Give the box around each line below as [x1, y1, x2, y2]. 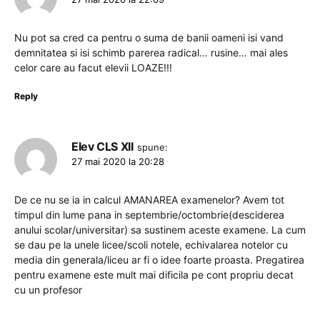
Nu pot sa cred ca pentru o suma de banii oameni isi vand [14, 31, 284, 44]
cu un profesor [14, 283, 82, 296]
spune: [136, 141, 168, 153]
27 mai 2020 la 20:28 [71, 155, 164, 167]
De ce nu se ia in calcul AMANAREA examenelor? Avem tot [14, 193, 284, 206]
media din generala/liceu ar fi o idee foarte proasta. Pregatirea [14, 253, 304, 266]
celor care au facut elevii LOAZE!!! [14, 61, 172, 74]
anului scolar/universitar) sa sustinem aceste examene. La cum [14, 223, 306, 236]
